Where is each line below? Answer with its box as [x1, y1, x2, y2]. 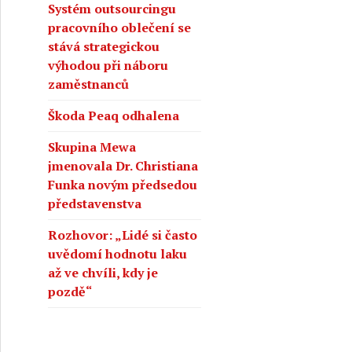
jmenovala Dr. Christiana [48, 157, 198, 175]
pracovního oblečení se [48, 19, 191, 37]
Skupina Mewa [48, 138, 136, 156]
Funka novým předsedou [48, 176, 197, 194]
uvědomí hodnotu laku [48, 245, 187, 263]
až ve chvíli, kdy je [48, 264, 158, 282]
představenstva [48, 195, 141, 213]
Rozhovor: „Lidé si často [48, 226, 197, 244]
